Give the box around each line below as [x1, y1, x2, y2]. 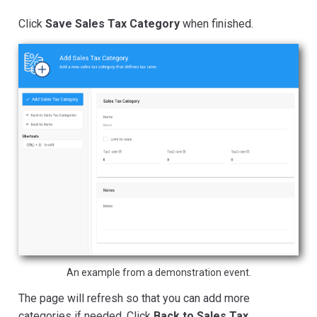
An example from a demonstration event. [66, 267, 251, 279]
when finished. [180, 16, 253, 30]
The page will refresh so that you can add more [18, 292, 250, 306]
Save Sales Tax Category [45, 16, 180, 30]
